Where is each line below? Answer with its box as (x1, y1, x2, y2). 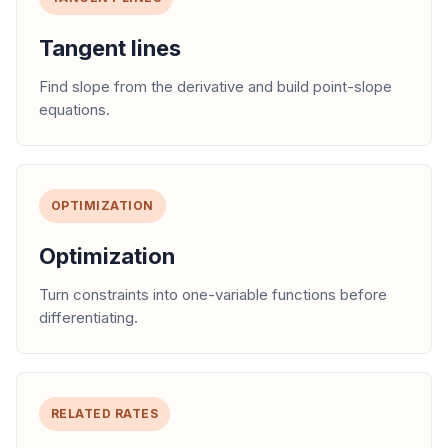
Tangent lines (39, 34, 181, 61)
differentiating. (39, 307, 138, 327)
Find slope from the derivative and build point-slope (39, 76, 392, 96)
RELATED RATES (51, 405, 159, 421)
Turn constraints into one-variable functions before (39, 284, 387, 304)
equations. (39, 99, 110, 119)
